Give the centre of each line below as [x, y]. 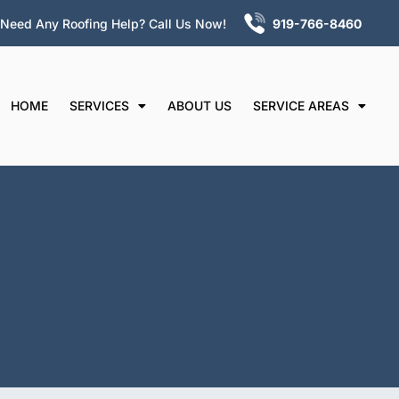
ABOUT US [199, 105]
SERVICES [99, 105]
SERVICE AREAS [301, 105]
